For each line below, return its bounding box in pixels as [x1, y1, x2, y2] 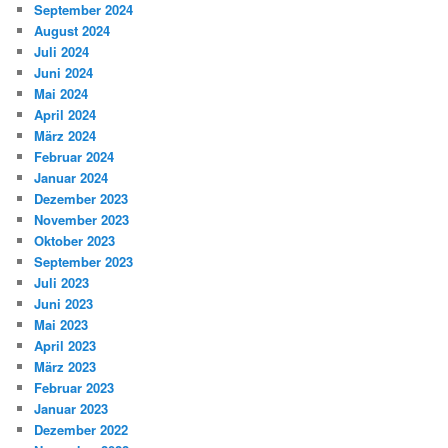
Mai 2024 [34, 83, 89, 103]
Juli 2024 [34, 41, 90, 61]
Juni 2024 [34, 62, 94, 82]
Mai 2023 [34, 314, 89, 334]
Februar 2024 [34, 146, 115, 166]
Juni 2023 [34, 293, 94, 313]
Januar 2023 [34, 398, 109, 418]
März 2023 [34, 356, 97, 376]
